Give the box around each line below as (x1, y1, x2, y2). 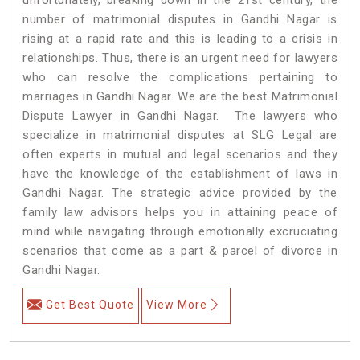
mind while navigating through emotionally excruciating (22, 223, 337, 239)
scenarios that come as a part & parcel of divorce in (22, 243, 337, 258)
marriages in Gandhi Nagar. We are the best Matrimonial (22, 88, 337, 104)
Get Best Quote (46, 297, 134, 311)
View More (146, 297, 207, 311)
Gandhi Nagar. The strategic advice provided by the (22, 185, 337, 200)
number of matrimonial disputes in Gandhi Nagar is (22, 11, 337, 27)
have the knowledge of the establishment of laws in (22, 166, 337, 181)
